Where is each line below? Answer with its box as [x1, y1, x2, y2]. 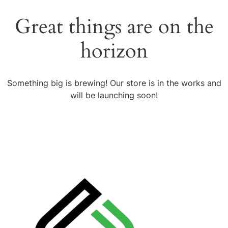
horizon [80, 37, 148, 65]
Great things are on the [14, 13, 214, 41]
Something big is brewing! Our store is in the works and [7, 78, 221, 88]
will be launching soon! [70, 90, 158, 100]
